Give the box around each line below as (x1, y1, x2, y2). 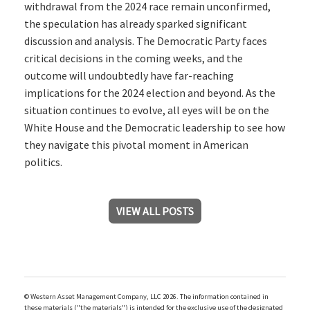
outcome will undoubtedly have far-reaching (24, 68, 234, 82)
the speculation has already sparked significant (24, 16, 247, 30)
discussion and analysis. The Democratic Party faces (24, 33, 267, 48)
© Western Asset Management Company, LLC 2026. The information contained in (24, 291, 268, 301)
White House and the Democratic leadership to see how (24, 120, 285, 134)
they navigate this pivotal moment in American (24, 137, 248, 152)
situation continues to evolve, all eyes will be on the (24, 102, 269, 117)
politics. (24, 154, 62, 169)
